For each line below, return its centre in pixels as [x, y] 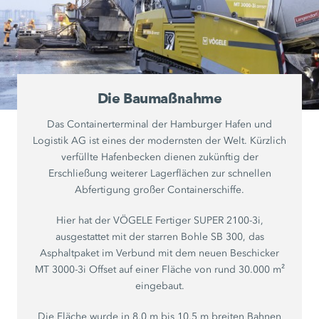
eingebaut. [159, 286]
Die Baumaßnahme [159, 98]
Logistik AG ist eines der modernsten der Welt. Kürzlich [159, 140]
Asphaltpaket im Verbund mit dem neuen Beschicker [159, 253]
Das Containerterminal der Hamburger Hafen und [159, 124]
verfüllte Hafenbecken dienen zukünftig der [159, 157]
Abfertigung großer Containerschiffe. [159, 189]
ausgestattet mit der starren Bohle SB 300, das [159, 236]
